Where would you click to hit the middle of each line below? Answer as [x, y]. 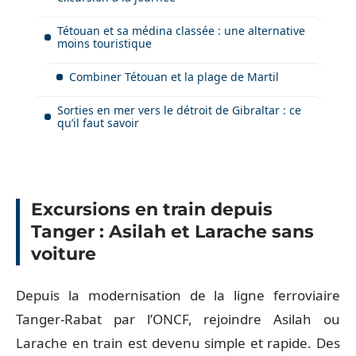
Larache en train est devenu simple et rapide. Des [178, 342]
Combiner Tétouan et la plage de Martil [174, 76]
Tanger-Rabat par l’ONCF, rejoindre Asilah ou [178, 319]
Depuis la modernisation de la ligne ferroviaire [178, 295]
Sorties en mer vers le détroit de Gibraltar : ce [179, 110]
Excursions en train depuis [152, 209]
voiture [64, 254]
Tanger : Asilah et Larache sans [172, 232]
